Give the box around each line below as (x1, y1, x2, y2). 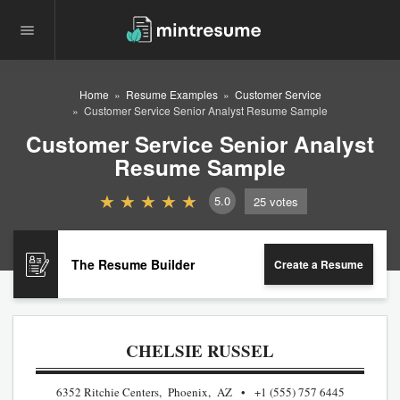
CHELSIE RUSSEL (126, 338, 274, 362)
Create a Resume (274, 256, 363, 272)
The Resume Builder (71, 254, 195, 273)
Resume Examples (125, 87, 218, 102)
